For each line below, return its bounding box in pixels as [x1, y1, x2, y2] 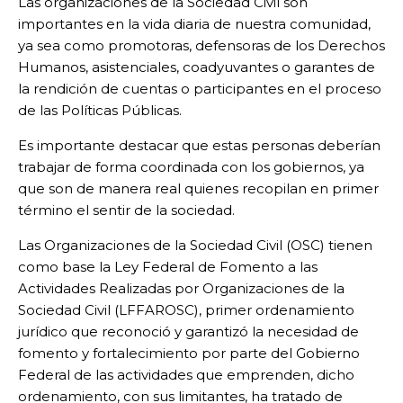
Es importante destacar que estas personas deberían [18, 136, 381, 154]
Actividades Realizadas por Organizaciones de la [18, 279, 345, 297]
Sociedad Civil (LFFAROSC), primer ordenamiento [18, 300, 354, 318]
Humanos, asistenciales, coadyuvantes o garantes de [18, 58, 375, 76]
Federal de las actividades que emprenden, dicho [18, 365, 354, 383]
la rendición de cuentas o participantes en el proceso [18, 79, 381, 97]
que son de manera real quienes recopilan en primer [18, 179, 379, 197]
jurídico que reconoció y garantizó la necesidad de [18, 322, 359, 340]
